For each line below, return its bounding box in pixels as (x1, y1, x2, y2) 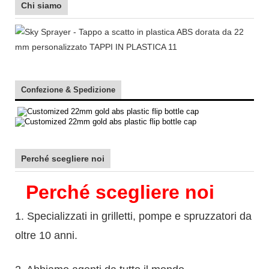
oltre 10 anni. (15, 229, 77, 241)
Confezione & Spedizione (21, 85, 115, 94)
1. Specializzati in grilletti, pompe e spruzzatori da (15, 210, 252, 222)
